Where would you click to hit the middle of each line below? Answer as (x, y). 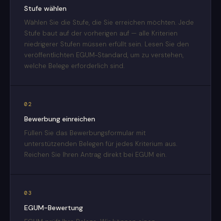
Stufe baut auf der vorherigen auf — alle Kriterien (101, 34)
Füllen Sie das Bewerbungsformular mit (85, 133)
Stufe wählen (45, 8)
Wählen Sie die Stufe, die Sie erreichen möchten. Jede (109, 23)
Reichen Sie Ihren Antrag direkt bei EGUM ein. (95, 155)
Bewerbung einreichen (60, 119)
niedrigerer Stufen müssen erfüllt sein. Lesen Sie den (107, 44)
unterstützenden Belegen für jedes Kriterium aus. (101, 144)
